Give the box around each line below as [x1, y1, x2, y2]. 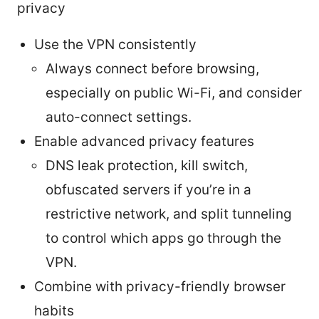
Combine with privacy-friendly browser [34, 278, 286, 295]
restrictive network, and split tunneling [46, 205, 292, 222]
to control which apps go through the [46, 229, 281, 246]
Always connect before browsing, [46, 60, 259, 77]
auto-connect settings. [46, 108, 192, 125]
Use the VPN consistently [34, 36, 197, 53]
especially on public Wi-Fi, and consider [46, 84, 302, 101]
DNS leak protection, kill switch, [46, 157, 248, 174]
